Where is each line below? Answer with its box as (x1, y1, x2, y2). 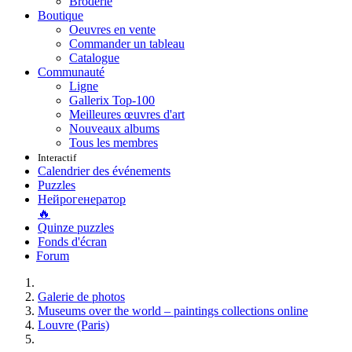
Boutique (38, 9, 83, 22)
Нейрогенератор (38, 192, 126, 206)
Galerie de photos (38, 290, 125, 303)
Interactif (38, 152, 76, 163)
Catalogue (69, 51, 119, 64)
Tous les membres (69, 136, 158, 149)
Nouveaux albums (69, 122, 159, 135)
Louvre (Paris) (38, 318, 109, 332)
